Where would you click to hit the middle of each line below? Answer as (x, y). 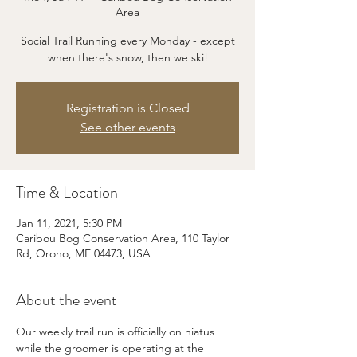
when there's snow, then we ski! (127, 57)
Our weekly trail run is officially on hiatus (117, 331)
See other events (127, 127)
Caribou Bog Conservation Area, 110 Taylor (123, 238)
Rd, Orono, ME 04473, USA (83, 253)
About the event (67, 300)
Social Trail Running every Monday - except (127, 41)
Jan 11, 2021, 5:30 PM (69, 223)
